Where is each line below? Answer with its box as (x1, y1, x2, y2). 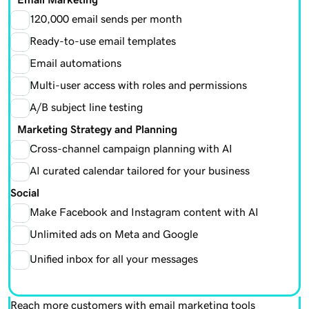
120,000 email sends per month (30, 12, 182, 24)
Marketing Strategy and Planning (10, 123, 177, 134)
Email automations (30, 57, 121, 68)
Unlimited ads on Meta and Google (30, 228, 198, 239)
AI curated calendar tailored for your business (30, 164, 250, 176)
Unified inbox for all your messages (30, 252, 198, 264)
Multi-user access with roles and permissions (30, 79, 247, 90)
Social (10, 186, 39, 198)
